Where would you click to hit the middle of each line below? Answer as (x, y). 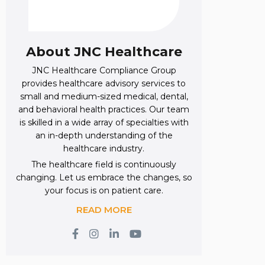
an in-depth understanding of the (104, 136)
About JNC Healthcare (104, 52)
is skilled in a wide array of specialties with (104, 123)
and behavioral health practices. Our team (104, 110)
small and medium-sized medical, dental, (104, 97)
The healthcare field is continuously (104, 165)
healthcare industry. (104, 149)
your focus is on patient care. (104, 191)
